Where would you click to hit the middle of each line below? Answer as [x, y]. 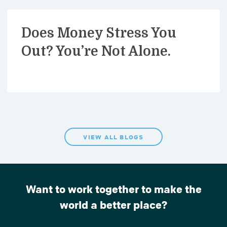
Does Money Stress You [99, 33]
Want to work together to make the [113, 189]
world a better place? [113, 204]
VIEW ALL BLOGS [113, 137]
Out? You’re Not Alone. [96, 51]
